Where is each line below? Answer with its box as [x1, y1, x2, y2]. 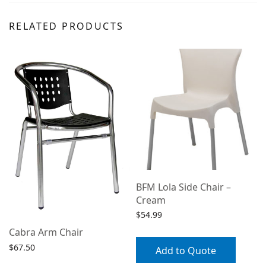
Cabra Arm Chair [9, 226, 83, 239]
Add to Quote [156, 244, 216, 258]
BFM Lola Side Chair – [136, 180, 231, 194]
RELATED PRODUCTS [9, 19, 124, 33]
